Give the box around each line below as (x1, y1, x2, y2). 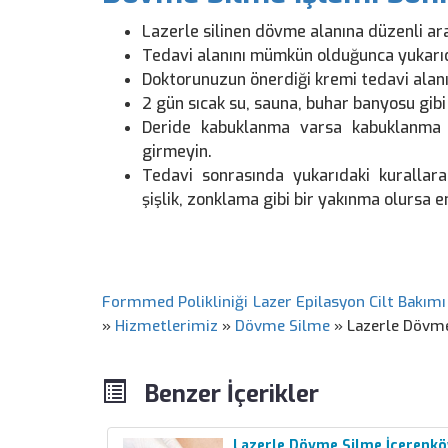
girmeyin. (142, 141, 212, 162)
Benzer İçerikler (126, 378, 319, 410)
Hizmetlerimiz (115, 316, 218, 336)
